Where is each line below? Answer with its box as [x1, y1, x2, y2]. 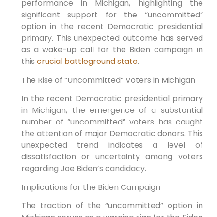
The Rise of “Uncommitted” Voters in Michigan [21, 74, 195, 86]
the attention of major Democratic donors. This [21, 128, 203, 139]
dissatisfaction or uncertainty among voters [21, 151, 203, 163]
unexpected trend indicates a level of [21, 139, 203, 151]
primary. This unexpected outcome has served [21, 32, 203, 44]
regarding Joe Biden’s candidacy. [21, 163, 146, 174]
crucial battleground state [36, 56, 138, 67]
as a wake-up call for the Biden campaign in [21, 44, 203, 56]
